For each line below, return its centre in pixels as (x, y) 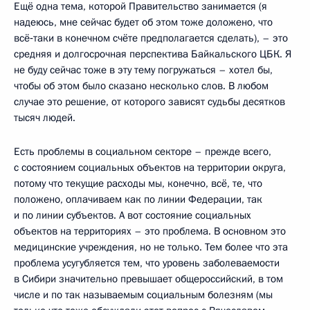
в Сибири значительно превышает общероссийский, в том (148, 279)
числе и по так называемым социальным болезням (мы (143, 295)
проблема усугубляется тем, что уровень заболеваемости (147, 263)
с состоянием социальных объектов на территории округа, (150, 167)
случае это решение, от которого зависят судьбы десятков (149, 102)
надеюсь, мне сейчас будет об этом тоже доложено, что (143, 22)
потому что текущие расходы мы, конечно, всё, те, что (138, 183)
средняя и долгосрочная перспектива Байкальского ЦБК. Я (153, 54)
